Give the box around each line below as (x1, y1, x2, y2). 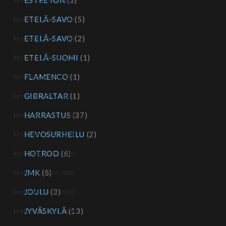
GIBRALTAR (24, 91, 69, 101)
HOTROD (24, 149, 60, 158)
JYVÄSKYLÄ (24, 206, 67, 216)
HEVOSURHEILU (24, 130, 85, 139)
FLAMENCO (24, 72, 69, 82)
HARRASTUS (24, 110, 71, 120)
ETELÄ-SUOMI (24, 53, 79, 63)
